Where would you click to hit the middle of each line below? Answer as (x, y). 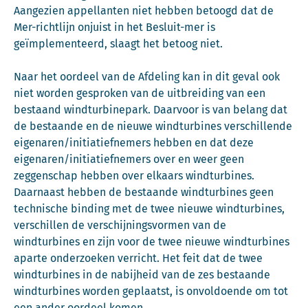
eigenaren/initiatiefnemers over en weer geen (129, 159)
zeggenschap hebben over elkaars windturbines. (134, 176)
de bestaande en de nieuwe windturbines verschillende (153, 126)
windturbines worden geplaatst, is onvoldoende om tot (151, 291)
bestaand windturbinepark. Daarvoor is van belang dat (151, 110)
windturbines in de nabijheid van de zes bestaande (142, 275)
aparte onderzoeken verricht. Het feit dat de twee (138, 258)
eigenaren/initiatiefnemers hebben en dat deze (134, 143)
